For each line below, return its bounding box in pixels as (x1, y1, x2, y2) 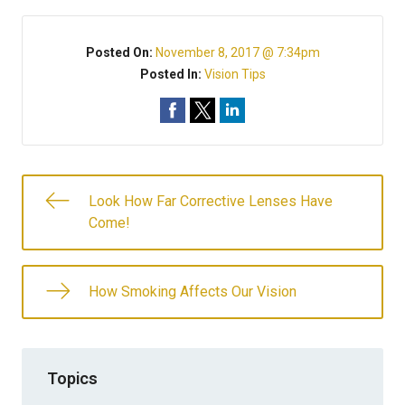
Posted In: (139, 67, 204, 81)
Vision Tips (203, 67, 266, 81)
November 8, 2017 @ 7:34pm (155, 45, 320, 60)
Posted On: (85, 45, 155, 60)
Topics (47, 368, 98, 388)
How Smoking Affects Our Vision (89, 283, 297, 300)
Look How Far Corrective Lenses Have (89, 193, 333, 210)
